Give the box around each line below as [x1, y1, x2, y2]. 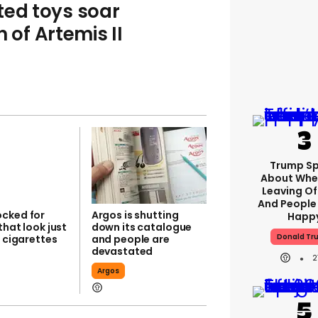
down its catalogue [91, 220, 192, 234]
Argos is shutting [91, 208, 179, 222]
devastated [91, 244, 153, 258]
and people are [91, 232, 170, 246]
